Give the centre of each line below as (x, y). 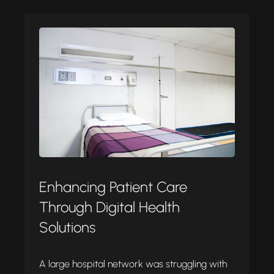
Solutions (67, 228)
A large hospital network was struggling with (133, 264)
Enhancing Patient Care (113, 187)
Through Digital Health (109, 207)
